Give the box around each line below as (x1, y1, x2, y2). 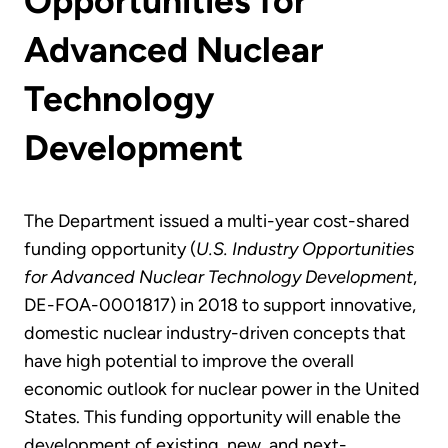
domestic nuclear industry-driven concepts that (24, 322, 406, 345)
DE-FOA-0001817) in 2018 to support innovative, (24, 294, 416, 317)
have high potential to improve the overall (24, 350, 354, 373)
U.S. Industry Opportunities (196, 238, 414, 261)
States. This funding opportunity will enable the (24, 406, 401, 429)
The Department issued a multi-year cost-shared (24, 210, 410, 233)
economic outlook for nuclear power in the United (24, 378, 420, 401)
